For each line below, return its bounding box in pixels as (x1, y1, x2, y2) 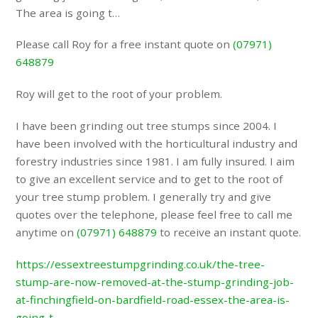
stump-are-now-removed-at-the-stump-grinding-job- (16, 274, 295, 289)
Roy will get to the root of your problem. (16, 87, 223, 102)
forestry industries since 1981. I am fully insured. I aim (16, 153, 295, 168)
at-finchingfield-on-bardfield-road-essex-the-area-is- (16, 292, 290, 307)
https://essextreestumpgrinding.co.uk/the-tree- (16, 256, 265, 271)
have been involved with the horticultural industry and (16, 136, 298, 150)
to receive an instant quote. (157, 224, 302, 239)
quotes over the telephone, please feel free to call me (16, 207, 293, 221)
